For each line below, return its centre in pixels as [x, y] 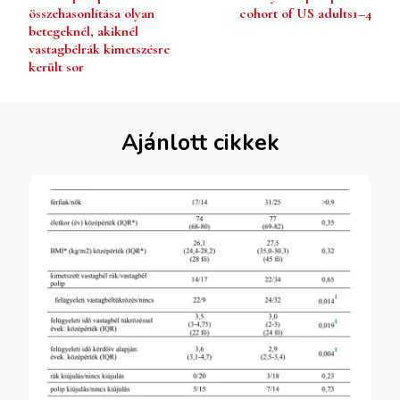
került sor [56, 67]
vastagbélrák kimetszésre [99, 49]
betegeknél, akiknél [83, 31]
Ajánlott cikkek [200, 142]
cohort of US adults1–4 [305, 13]
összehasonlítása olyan [92, 13]
